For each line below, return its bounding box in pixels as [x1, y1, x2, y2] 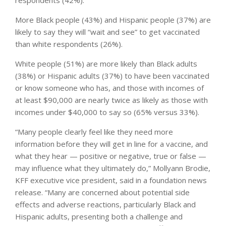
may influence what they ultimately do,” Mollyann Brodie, [15, 162, 210, 173]
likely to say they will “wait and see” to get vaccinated [15, 26, 200, 37]
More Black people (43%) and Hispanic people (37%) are [15, 14, 211, 25]
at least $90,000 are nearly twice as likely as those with [15, 94, 208, 105]
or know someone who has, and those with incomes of [15, 82, 204, 93]
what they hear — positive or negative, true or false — [15, 150, 206, 161]
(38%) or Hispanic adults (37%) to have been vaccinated [15, 70, 209, 81]
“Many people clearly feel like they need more [15, 126, 173, 137]
